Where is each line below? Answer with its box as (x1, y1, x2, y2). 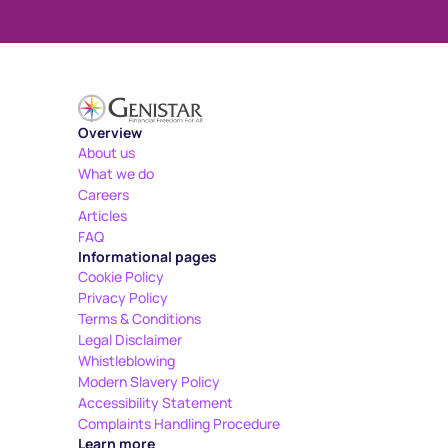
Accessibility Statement (78, 393, 233, 412)
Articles (78, 206, 127, 225)
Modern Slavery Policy (78, 372, 220, 391)
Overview (78, 123, 142, 142)
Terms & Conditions (78, 309, 201, 328)
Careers (78, 185, 129, 204)
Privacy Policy (78, 288, 168, 307)
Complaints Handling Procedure (78, 414, 280, 433)
